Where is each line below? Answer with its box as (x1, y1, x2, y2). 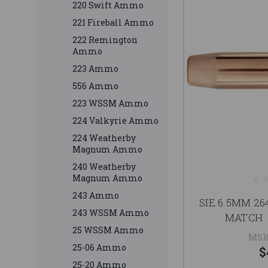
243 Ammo (72, 190, 119, 202)
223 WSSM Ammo (72, 98, 148, 109)
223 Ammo (72, 63, 118, 75)
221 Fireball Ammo (72, 17, 154, 29)
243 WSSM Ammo (72, 207, 149, 219)
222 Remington (72, 34, 138, 46)
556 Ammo (72, 80, 118, 92)
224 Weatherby (72, 132, 136, 144)
